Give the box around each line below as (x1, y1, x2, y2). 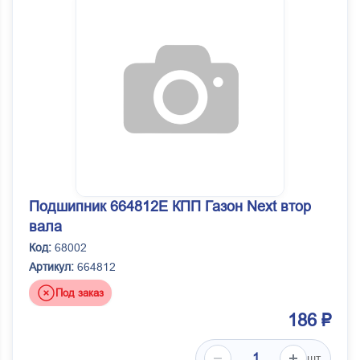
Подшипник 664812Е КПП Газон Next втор (29, 198, 311, 215)
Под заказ (55, 286, 104, 299)
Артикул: (29, 260, 74, 274)
